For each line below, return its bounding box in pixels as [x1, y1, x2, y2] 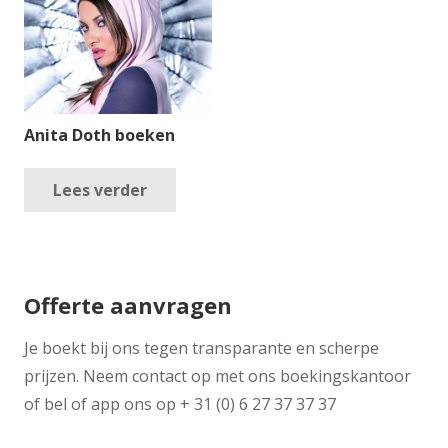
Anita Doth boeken [24, 124, 175, 147]
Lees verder [52, 178, 147, 201]
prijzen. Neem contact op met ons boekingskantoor [24, 365, 411, 388]
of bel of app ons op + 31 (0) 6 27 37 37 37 [24, 393, 336, 416]
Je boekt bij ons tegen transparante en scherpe [24, 337, 379, 360]
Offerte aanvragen [24, 290, 232, 321]
